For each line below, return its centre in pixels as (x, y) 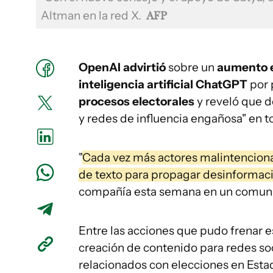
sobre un (191, 67)
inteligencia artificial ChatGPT (164, 84)
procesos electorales (136, 101)
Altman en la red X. (92, 16)
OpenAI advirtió (123, 67)
